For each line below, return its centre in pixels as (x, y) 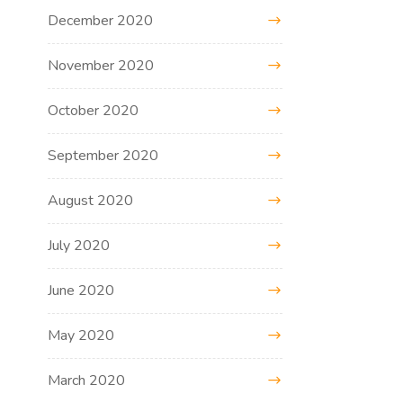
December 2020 (101, 20)
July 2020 (79, 245)
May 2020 (81, 335)
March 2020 (87, 380)
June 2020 (81, 290)
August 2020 (91, 200)
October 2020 (94, 110)
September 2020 (103, 155)
